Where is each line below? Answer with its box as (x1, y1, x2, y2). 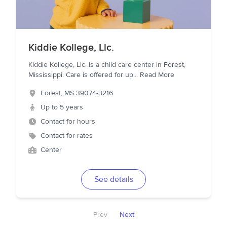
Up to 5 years (41, 103, 83, 112)
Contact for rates (41, 131, 93, 140)
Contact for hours (41, 117, 95, 126)
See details (94, 174, 133, 184)
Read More (140, 70, 174, 80)
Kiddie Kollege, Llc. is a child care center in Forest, (28, 60, 185, 69)
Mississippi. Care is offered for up (28, 70, 133, 80)
